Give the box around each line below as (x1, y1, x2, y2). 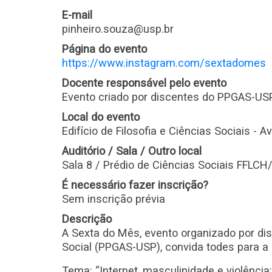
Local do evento (62, 110, 140, 123)
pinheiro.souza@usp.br (62, 22, 174, 35)
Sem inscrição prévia (62, 192, 165, 205)
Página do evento (62, 42, 147, 55)
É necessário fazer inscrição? (62, 178, 208, 191)
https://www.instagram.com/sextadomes (62, 56, 266, 69)
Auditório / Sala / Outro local (62, 144, 202, 157)
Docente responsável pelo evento (62, 76, 226, 89)
